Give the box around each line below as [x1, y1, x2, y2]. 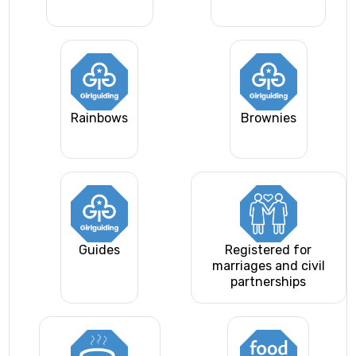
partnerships [230, 274, 307, 290]
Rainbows [71, 110, 129, 126]
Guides [79, 242, 121, 258]
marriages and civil [211, 258, 325, 274]
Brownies [240, 110, 296, 126]
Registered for [225, 242, 312, 258]
